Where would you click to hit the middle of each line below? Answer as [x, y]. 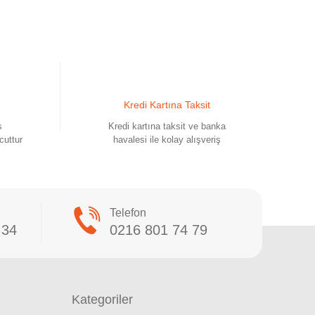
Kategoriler [102, 299]
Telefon [128, 212]
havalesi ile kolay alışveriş [167, 139]
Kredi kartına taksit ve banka [167, 126]
